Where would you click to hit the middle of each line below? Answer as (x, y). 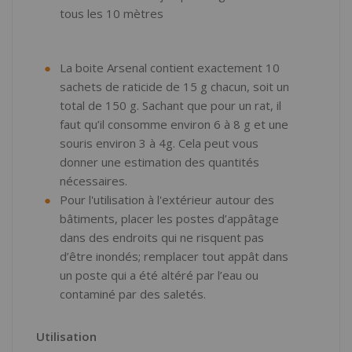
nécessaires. (93, 181)
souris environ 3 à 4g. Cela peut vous (159, 143)
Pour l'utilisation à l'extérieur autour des (167, 200)
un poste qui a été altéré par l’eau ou (159, 275)
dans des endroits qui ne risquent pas (162, 237)
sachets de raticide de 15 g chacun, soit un (174, 86)
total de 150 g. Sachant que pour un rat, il (170, 105)
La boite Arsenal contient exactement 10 (170, 68)
